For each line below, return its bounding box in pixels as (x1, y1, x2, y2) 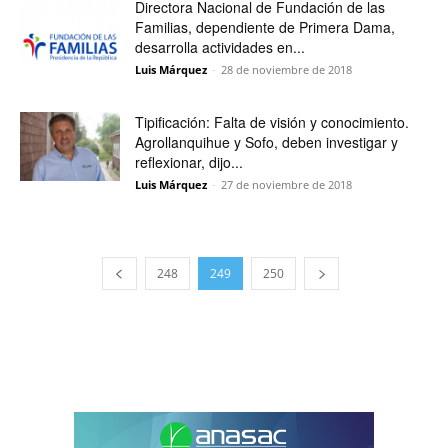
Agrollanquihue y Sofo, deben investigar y (135, 132, 398, 152)
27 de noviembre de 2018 (221, 177, 352, 192)
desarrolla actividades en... (135, 37, 305, 57)
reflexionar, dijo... (135, 152, 243, 172)
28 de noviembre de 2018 (221, 62, 352, 77)
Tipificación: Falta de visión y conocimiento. (135, 112, 409, 132)
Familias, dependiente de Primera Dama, (135, 17, 395, 37)
